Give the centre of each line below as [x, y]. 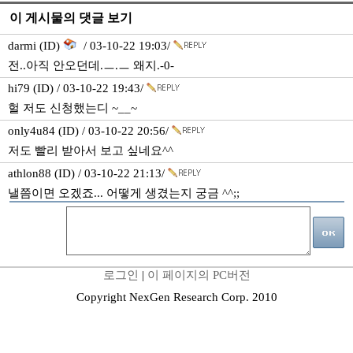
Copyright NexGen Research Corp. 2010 [176, 297]
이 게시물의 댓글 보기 [71, 18]
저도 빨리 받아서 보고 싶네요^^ [91, 150]
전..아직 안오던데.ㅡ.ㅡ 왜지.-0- [91, 65]
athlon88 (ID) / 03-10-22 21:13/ [88, 173]
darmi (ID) [35, 46]
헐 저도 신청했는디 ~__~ [72, 108]
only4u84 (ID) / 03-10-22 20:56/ [90, 131]
